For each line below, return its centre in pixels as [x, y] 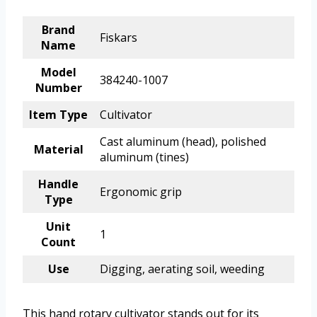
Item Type [58, 115]
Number [58, 88]
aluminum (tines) [144, 157]
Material [58, 150]
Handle [58, 184]
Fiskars [119, 38]
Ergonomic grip [141, 192]
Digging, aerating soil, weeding [182, 269]
